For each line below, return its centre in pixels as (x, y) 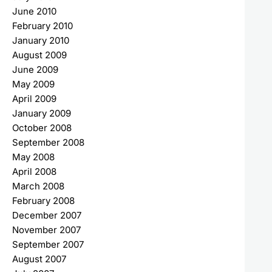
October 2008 (42, 128)
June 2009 (35, 70)
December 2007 (47, 215)
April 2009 (34, 99)
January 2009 (42, 113)
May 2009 (33, 84)
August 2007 (39, 259)
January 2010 (41, 40)
